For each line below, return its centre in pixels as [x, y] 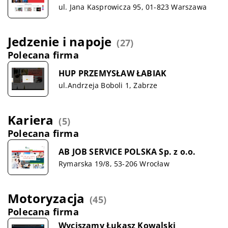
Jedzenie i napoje [60, 41]
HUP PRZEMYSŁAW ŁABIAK [113, 73]
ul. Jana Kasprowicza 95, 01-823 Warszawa [133, 7]
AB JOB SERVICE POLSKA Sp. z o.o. [127, 151]
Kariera [31, 120]
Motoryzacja [46, 198]
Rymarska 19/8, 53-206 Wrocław [114, 163]
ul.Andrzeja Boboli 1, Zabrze [108, 85]
